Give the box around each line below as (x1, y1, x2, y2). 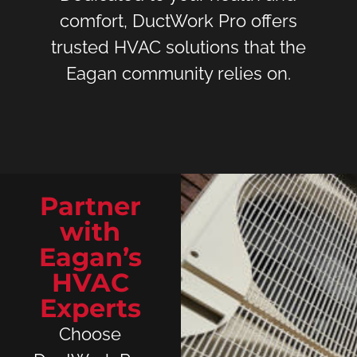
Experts (39, 292, 141, 324)
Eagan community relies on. (65, 62, 291, 84)
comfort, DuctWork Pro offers (59, 10, 297, 31)
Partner (39, 190, 141, 222)
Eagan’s (38, 241, 142, 273)
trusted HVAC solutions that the (50, 36, 306, 57)
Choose (59, 323, 122, 344)
